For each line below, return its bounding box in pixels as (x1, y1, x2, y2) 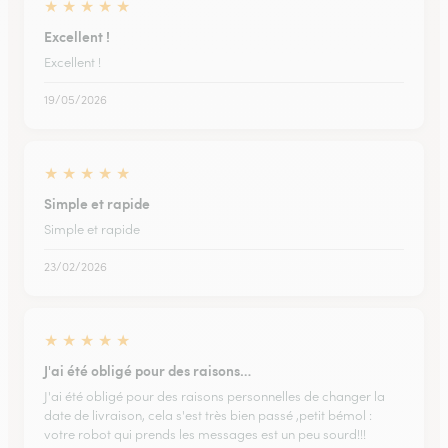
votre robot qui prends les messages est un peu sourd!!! (44, 426, 366, 443)
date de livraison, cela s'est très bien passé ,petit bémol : (44, 407, 372, 424)
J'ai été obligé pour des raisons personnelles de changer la (44, 388, 385, 405)
